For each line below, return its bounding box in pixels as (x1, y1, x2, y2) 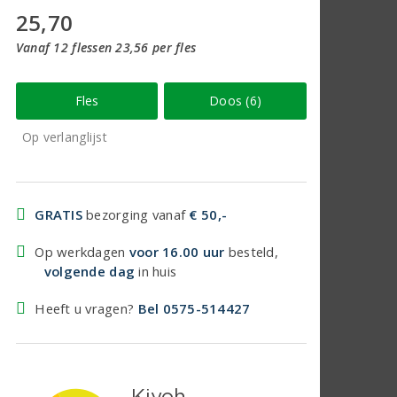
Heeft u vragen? (35, 299, 138, 317)
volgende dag (43, 261, 136, 280)
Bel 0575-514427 (137, 299, 251, 317)
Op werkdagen (35, 242, 129, 261)
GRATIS (35, 205, 82, 223)
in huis (135, 261, 177, 280)
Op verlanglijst (21, 128, 107, 145)
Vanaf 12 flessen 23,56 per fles (15, 38, 197, 56)
